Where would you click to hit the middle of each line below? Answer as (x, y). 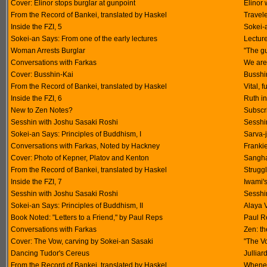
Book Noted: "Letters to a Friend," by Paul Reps (87, 218)
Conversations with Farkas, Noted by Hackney (85, 146)
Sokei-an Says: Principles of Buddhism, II (77, 206)
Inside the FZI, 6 (36, 98)
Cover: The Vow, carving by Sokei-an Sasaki (82, 241)
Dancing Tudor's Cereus (50, 253)
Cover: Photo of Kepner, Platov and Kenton (80, 158)
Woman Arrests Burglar (48, 51)
